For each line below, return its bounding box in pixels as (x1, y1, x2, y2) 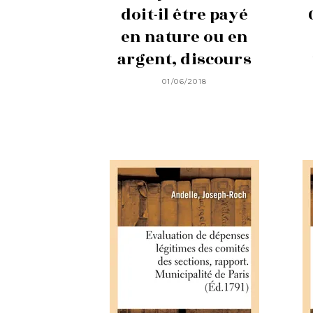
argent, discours (117, 48, 252, 72)
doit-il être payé (121, 3, 248, 27)
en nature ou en (120, 25, 249, 50)
